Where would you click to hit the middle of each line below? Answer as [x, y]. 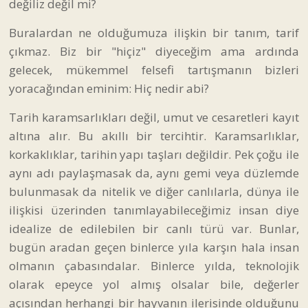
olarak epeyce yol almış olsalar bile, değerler [154, 284]
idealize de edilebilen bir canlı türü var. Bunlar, [154, 228]
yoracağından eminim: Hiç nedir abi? [109, 88]
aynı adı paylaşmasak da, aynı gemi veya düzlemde [154, 173]
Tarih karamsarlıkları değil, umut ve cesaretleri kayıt [154, 117]
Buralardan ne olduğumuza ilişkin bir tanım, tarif [154, 32]
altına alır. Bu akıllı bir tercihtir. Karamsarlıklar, [154, 135]
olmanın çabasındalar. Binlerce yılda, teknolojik [154, 265]
